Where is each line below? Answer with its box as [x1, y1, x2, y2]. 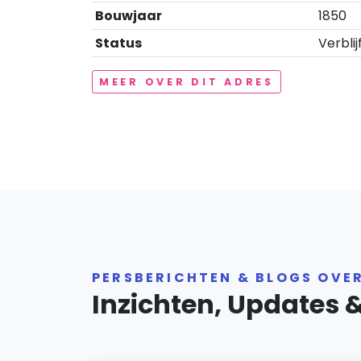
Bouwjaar [95, 6, 162, 25]
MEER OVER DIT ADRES [99, 75, 274, 89]
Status [95, 34, 142, 52]
